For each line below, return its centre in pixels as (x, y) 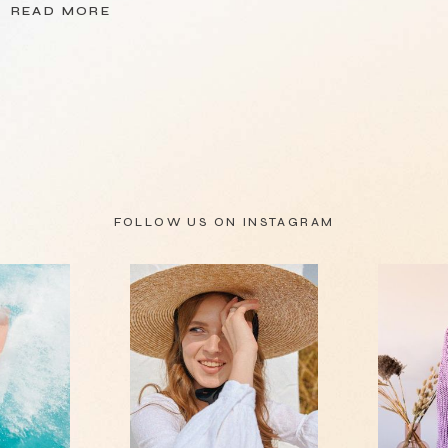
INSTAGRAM (288, 221)
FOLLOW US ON (178, 221)
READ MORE (61, 11)
